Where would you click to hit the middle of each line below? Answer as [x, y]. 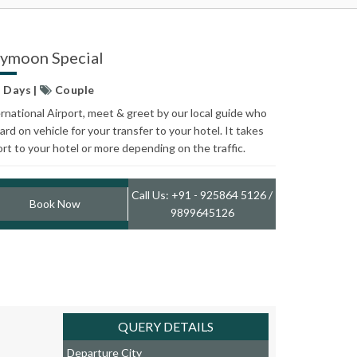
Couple [73, 89]
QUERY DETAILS [166, 326]
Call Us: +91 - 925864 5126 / [202, 194]
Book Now [55, 203]
